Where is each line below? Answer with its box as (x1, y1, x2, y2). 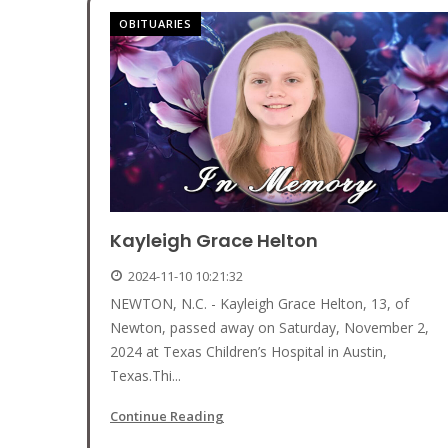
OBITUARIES (119, 16, 192, 32)
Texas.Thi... (110, 366, 181, 386)
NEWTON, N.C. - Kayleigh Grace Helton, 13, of (110, 294, 409, 314)
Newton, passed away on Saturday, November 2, (110, 318, 429, 338)
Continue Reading (110, 407, 224, 426)
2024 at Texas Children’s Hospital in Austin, (110, 342, 387, 362)
